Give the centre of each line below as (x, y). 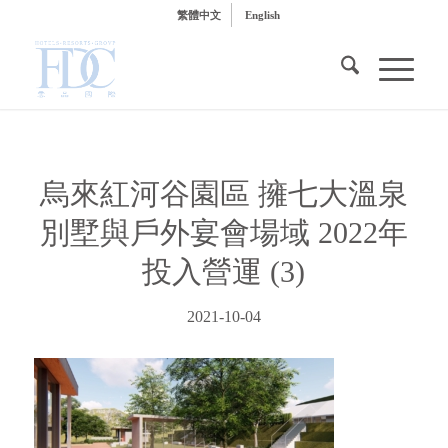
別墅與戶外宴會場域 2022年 (223, 232)
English (263, 15)
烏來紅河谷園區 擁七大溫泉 (223, 193)
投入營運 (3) (224, 271)
